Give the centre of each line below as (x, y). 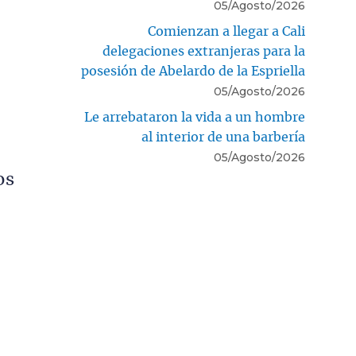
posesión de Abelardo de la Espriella (193, 72)
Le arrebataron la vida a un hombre (195, 118)
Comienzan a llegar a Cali (226, 32)
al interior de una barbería (223, 138)
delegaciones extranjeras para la (204, 52)
